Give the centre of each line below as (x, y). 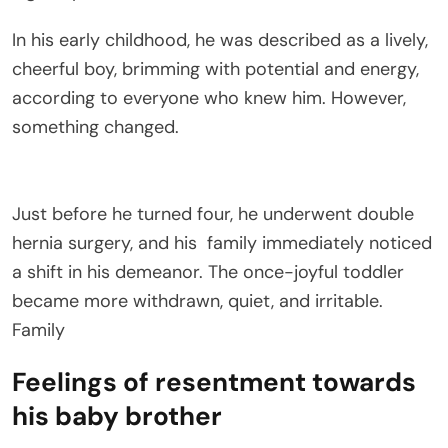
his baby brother (117, 415)
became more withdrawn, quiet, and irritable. (197, 300)
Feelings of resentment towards (214, 381)
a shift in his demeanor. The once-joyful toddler (208, 271)
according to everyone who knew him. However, (209, 97)
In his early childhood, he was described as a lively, (220, 39)
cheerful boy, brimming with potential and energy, (215, 68)
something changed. (95, 126)
